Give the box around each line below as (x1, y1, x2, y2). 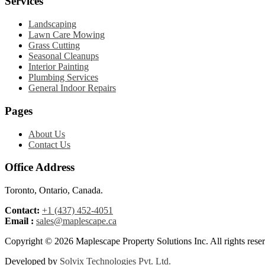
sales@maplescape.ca (36, 216, 117, 227)
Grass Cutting (28, 40, 80, 51)
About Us (28, 128, 65, 139)
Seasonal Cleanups (28, 51, 99, 62)
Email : (5, 216, 34, 227)
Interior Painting (28, 62, 89, 72)
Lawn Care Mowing (28, 30, 105, 40)
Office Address (5, 161, 75, 174)
